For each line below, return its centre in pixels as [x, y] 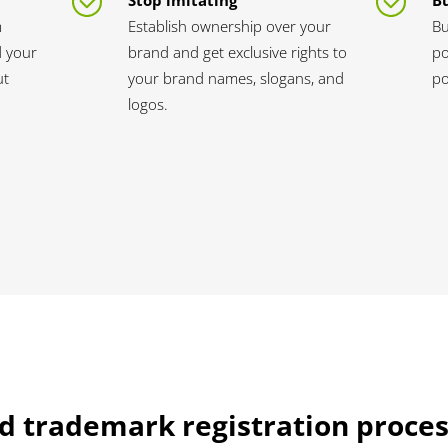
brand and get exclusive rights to [238, 52]
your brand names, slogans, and [236, 78]
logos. [148, 104]
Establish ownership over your [230, 26]
